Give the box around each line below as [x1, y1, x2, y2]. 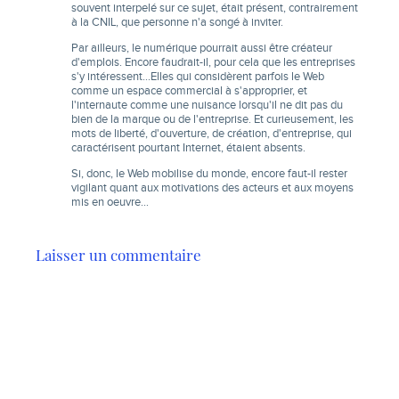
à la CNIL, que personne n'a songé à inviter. [71, 15, 283, 29]
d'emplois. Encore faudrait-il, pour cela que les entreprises [71, 55, 355, 69]
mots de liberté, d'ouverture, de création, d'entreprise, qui [71, 126, 352, 141]
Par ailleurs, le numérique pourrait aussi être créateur [71, 41, 332, 55]
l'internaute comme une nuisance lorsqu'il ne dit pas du [71, 98, 343, 112]
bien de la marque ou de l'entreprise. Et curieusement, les [71, 112, 354, 126]
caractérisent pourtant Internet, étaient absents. [71, 141, 305, 155]
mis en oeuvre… [71, 195, 149, 209]
